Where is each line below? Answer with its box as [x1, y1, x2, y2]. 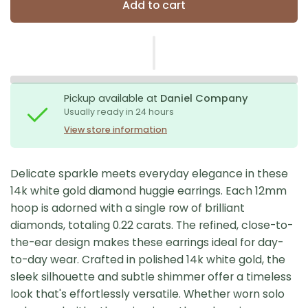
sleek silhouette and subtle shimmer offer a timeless [10, 268, 292, 285]
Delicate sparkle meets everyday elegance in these [10, 165, 289, 181]
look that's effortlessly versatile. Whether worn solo [10, 285, 285, 302]
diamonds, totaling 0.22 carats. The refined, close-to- [10, 217, 294, 233]
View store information [64, 123, 167, 135]
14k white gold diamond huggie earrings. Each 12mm [10, 182, 287, 199]
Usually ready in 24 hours [64, 105, 175, 118]
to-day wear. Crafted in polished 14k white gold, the [10, 251, 286, 267]
